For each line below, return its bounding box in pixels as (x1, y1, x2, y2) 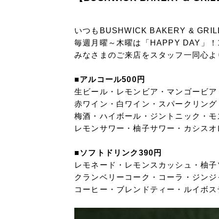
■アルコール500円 (74, 75, 145, 84)
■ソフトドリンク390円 (74, 149, 162, 157)
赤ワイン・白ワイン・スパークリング (74, 100, 218, 108)
